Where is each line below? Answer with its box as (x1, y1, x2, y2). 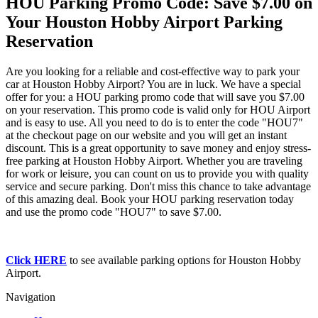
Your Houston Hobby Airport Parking (6, 12, 283, 31)
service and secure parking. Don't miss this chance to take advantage (6, 180, 311, 192)
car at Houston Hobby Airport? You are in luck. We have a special (6, 77, 301, 90)
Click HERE (6, 253, 67, 266)
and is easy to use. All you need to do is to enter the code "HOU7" (6, 116, 303, 128)
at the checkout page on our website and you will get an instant (6, 128, 287, 141)
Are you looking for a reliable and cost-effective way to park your (6, 65, 300, 77)
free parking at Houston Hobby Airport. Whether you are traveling (6, 154, 302, 167)
